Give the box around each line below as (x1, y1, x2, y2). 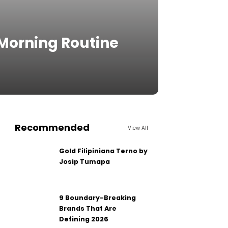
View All (127, 124, 148, 132)
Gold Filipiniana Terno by (59, 147, 148, 155)
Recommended (15, 121, 90, 134)
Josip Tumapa (59, 157, 110, 166)
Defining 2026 (59, 215, 109, 223)
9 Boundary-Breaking (59, 193, 136, 202)
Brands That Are (59, 204, 117, 213)
